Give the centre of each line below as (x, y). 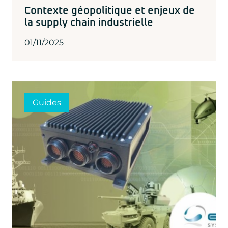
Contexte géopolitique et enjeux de (110, 10)
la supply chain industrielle (89, 23)
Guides (47, 102)
